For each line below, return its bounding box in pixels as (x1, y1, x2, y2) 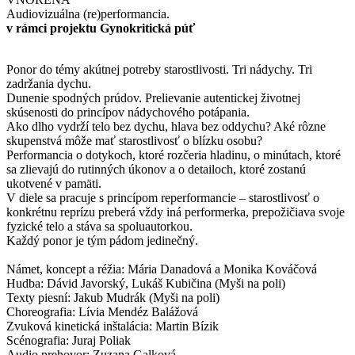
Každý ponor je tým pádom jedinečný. (6, 233, 198, 247)
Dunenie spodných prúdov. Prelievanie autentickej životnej (6, 90, 300, 105)
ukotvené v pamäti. (6, 176, 101, 190)
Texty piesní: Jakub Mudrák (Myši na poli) (6, 290, 219, 304)
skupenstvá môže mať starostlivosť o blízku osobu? (6, 133, 262, 147)
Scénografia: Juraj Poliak (6, 333, 131, 347)
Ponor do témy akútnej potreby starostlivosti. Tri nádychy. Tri (6, 62, 312, 76)
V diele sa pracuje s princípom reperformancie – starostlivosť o (6, 190, 319, 204)
